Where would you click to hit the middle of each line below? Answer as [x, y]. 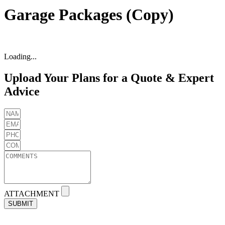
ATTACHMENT [33, 193]
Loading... [20, 56]
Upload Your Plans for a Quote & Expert [109, 78]
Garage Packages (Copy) [89, 15]
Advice [22, 91]
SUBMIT [21, 203]
